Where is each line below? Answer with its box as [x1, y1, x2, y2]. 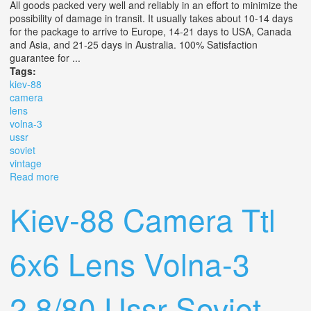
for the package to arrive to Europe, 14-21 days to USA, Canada [10, 24, 292, 38]
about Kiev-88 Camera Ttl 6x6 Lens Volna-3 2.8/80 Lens [59, 169, 306, 183]
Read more [10, 169, 59, 183]
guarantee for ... [10, 50, 81, 65]
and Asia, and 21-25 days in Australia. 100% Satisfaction [10, 37, 258, 51]
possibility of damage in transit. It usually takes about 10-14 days [10, 10, 293, 25]
